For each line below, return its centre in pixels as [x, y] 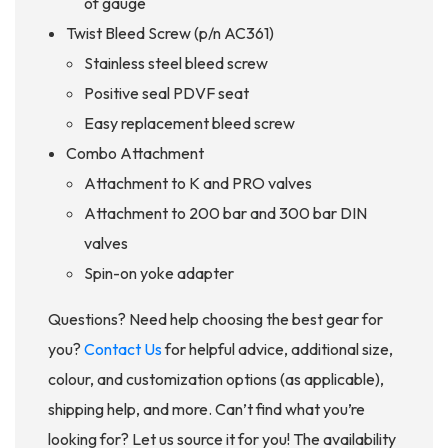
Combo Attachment [135, 153]
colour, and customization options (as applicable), [216, 379]
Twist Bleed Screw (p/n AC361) [170, 33]
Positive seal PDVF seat [166, 93]
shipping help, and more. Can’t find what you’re [206, 409]
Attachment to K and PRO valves [198, 183]
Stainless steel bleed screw [176, 63]
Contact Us [123, 349]
